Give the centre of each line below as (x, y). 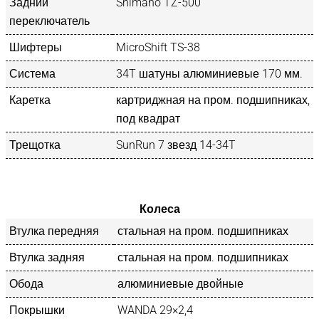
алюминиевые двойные (181, 283)
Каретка (30, 100)
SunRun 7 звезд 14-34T (176, 145)
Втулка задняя (47, 257)
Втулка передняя (54, 231)
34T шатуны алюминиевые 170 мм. (209, 73)
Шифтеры (36, 47)
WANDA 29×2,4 (155, 310)
